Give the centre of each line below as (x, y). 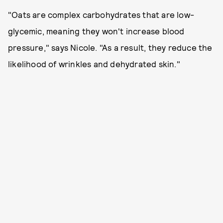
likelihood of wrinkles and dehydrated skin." (94, 64)
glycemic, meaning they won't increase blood (96, 31)
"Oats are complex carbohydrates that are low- (101, 14)
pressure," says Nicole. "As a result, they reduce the (110, 47)
